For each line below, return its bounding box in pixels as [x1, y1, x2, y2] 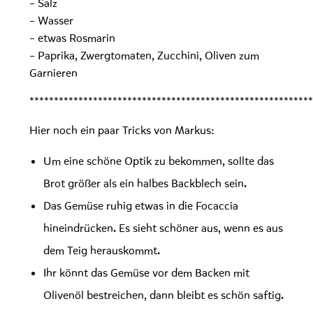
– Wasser [29, 13, 73, 29]
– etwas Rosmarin [29, 31, 115, 46]
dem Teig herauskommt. [43, 243, 160, 259]
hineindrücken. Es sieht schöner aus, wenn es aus [43, 221, 283, 236]
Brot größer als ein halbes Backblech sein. [43, 176, 247, 191]
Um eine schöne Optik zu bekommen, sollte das [43, 154, 274, 169]
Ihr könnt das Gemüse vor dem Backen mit [43, 265, 249, 281]
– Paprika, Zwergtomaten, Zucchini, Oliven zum [29, 48, 259, 64]
